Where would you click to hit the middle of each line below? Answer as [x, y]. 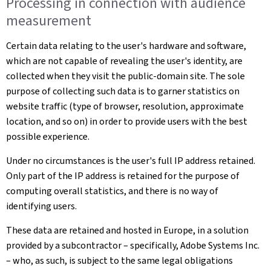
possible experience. [48, 136]
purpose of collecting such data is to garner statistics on [123, 91]
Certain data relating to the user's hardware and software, [126, 46]
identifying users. [41, 206]
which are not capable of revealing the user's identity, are [124, 61]
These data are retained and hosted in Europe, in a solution [127, 230]
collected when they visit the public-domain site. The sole [126, 76]
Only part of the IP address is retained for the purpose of [123, 176]
